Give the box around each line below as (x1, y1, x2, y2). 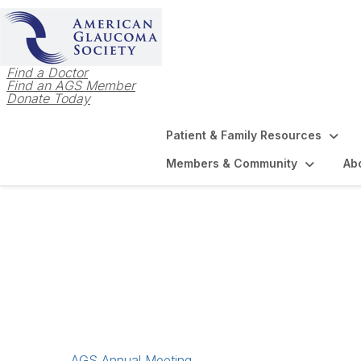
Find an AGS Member (6, 77, 135, 93)
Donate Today (6, 90, 90, 106)
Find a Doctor (6, 64, 88, 81)
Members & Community (166, 156, 297, 170)
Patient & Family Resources (166, 128, 322, 142)
